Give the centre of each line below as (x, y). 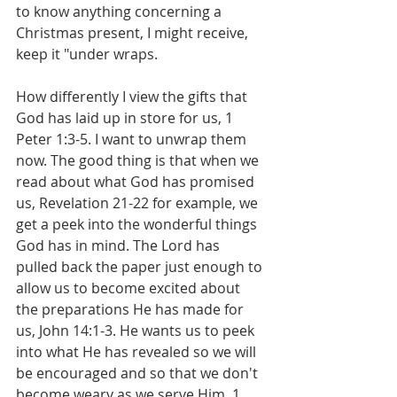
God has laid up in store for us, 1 (126, 118)
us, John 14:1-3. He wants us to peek (137, 331)
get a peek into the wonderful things (138, 224)
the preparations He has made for (132, 309)
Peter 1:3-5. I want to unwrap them (133, 139)
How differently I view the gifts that (133, 97)
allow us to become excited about (130, 288)
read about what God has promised (137, 182)
